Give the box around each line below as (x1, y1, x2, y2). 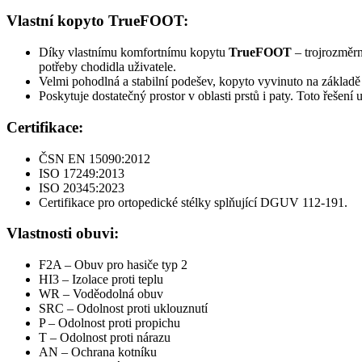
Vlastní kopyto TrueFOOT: (6, 12, 188, 30)
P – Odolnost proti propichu (39, 316, 180, 330)
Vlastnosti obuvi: (6, 225, 119, 242)
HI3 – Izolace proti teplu (39, 272, 163, 287)
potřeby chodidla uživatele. (39, 60, 179, 74)
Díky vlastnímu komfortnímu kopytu (39, 45, 229, 60)
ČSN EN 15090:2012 (39, 151, 150, 166)
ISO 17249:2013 (39, 166, 124, 180)
